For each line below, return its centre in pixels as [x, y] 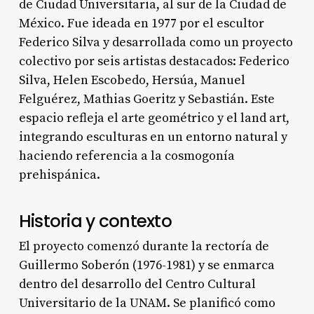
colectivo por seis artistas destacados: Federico [154, 61]
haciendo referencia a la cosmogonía [127, 156]
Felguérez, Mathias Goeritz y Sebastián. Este [146, 99]
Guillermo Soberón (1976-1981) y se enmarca [146, 265]
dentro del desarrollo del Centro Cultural [137, 284]
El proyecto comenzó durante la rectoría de [144, 246]
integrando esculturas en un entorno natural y [153, 137]
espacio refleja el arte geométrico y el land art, [154, 118]
